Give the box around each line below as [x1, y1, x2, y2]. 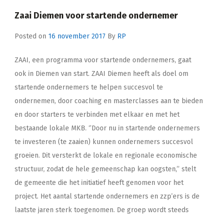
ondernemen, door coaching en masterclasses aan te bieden [15, 96, 203, 105]
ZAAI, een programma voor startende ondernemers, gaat [15, 55, 191, 64]
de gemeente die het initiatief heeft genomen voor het [15, 178, 183, 187]
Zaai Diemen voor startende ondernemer [15, 10, 178, 21]
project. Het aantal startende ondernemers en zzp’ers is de [15, 192, 200, 200]
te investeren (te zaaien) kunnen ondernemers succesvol [15, 137, 193, 146]
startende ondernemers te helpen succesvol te [15, 83, 163, 91]
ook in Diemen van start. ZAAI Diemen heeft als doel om [15, 69, 188, 78]
